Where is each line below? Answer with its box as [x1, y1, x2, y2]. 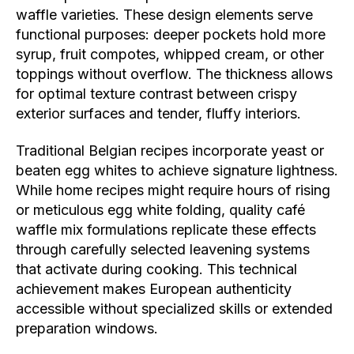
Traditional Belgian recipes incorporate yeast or [16, 142, 324, 160]
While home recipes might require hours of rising [16, 182, 330, 199]
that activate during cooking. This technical [16, 261, 297, 278]
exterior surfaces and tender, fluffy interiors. [16, 104, 301, 122]
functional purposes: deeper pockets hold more [16, 25, 326, 43]
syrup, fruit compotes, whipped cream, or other [16, 45, 324, 62]
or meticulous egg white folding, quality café [16, 201, 305, 219]
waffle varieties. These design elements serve [16, 6, 313, 23]
